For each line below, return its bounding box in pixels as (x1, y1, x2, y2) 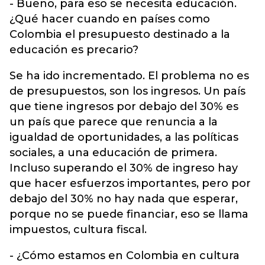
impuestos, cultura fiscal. (9, 223, 147, 236)
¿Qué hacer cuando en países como (9, 12, 210, 25)
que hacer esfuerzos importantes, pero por (9, 177, 251, 190)
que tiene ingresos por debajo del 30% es (9, 100, 238, 113)
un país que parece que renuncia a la (9, 115, 218, 128)
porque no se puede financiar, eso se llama (9, 208, 248, 221)
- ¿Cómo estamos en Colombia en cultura (9, 249, 240, 262)
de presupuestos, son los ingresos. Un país (9, 85, 245, 98)
